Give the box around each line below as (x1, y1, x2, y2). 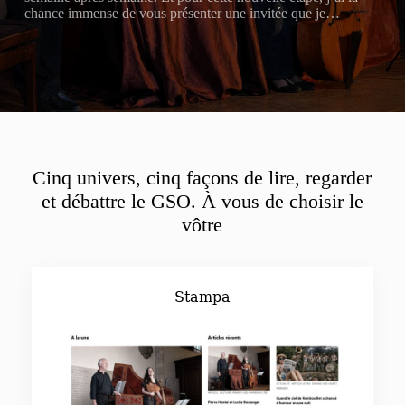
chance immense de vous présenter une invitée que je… (24, 5, 340, 21)
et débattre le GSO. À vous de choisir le (41, 190, 363, 212)
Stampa (174, 288, 231, 306)
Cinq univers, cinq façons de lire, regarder (33, 166, 372, 189)
